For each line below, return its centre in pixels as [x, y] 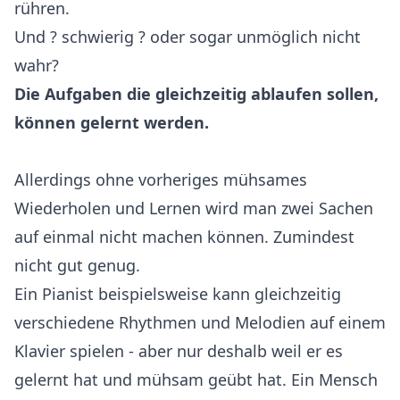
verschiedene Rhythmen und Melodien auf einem [200, 322]
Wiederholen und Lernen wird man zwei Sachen [194, 208]
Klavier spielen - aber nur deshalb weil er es [179, 350]
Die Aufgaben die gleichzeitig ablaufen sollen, [196, 93]
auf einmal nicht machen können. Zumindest [184, 236]
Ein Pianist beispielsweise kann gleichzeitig [178, 293]
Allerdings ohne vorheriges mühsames [161, 179]
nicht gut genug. [77, 265]
